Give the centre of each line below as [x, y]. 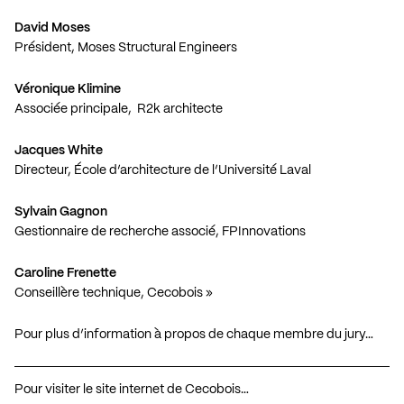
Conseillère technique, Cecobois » [114, 293]
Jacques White [59, 150]
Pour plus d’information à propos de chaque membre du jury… [194, 334]
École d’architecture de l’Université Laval [193, 170]
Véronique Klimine [68, 89]
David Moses [52, 28]
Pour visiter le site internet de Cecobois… [132, 389]
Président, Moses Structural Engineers [126, 47]
